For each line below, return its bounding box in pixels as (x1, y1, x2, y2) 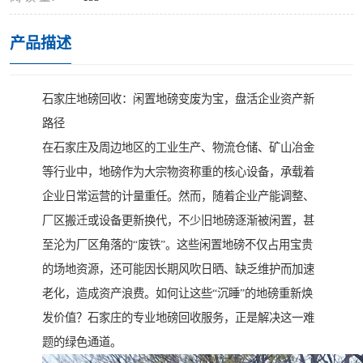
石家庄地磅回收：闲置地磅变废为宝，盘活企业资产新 (42, 92, 314, 106)
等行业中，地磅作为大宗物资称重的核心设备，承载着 (42, 165, 314, 179)
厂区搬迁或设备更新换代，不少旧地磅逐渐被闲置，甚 (42, 214, 314, 228)
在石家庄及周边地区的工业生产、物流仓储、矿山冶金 (42, 141, 314, 155)
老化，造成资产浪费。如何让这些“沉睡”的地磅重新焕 (42, 287, 313, 301)
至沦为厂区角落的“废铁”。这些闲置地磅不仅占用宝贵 (42, 238, 313, 252)
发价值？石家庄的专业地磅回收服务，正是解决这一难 (42, 311, 314, 325)
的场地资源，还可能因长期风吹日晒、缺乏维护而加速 (42, 263, 314, 276)
